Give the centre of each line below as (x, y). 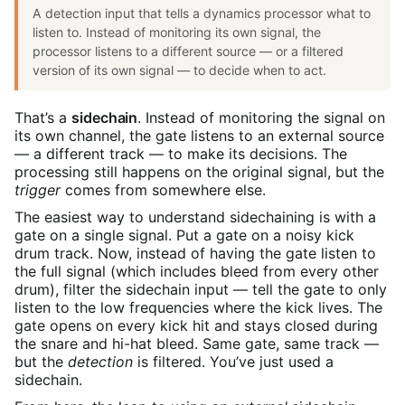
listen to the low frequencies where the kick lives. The (198, 308)
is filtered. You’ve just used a (233, 362)
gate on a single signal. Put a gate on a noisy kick (184, 235)
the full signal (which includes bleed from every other (197, 272)
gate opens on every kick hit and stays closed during (196, 326)
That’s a (43, 118)
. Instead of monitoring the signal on (262, 118)
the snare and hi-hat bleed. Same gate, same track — (197, 344)
